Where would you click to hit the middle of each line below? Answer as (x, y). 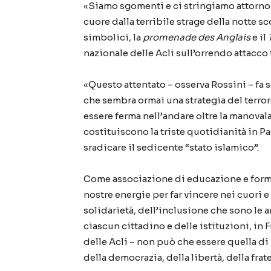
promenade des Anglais (197, 38)
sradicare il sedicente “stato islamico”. (171, 148)
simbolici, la (113, 38)
